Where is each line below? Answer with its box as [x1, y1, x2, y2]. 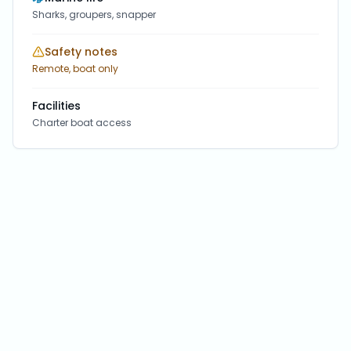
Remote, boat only [32, 62, 118, 75]
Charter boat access [32, 116, 132, 129]
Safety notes [45, 44, 118, 60]
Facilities [32, 98, 81, 114]
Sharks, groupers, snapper [32, 8, 156, 21]
